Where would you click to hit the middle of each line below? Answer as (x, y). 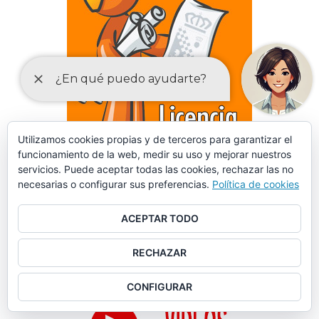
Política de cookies (256, 184)
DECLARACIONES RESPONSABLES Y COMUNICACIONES (159, 190)
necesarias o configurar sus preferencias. (115, 184)
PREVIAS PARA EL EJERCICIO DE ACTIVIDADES (159, 209)
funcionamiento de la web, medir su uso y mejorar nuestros (155, 154)
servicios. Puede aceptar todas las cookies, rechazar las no (156, 169)
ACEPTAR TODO (159, 218)
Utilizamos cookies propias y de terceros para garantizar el (155, 139)
